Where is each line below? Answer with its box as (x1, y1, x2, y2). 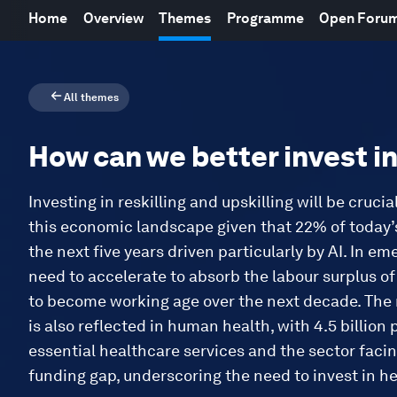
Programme (226, 10, 304, 27)
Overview (82, 10, 144, 27)
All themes (64, 91, 119, 104)
